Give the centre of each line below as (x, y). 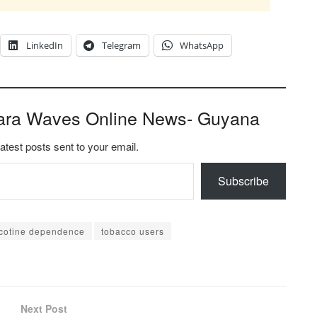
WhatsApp (202, 46)
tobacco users (133, 231)
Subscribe (243, 181)
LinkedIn (45, 46)
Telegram (121, 46)
